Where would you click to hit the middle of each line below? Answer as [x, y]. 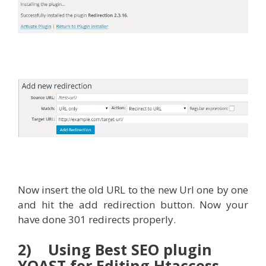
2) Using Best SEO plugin [115, 250]
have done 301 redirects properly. [97, 219]
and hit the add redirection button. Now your [133, 204]
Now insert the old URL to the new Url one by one [133, 189]
